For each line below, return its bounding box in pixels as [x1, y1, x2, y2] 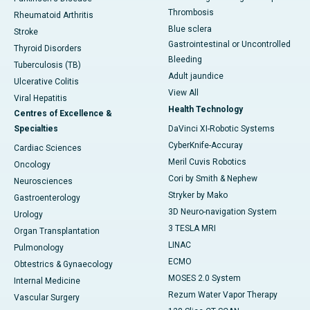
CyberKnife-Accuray [168, 140, 243, 151]
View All [168, 88, 199, 98]
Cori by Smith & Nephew [168, 174, 257, 184]
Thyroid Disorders [14, 44, 82, 54]
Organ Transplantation [14, 226, 100, 237]
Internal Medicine [14, 276, 80, 286]
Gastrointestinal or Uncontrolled [168, 39, 291, 50]
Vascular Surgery [14, 293, 80, 303]
